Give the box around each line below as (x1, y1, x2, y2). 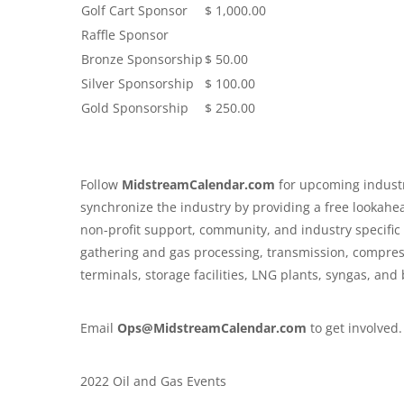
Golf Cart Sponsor (81, 2, 188, 20)
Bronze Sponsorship (81, 50, 203, 69)
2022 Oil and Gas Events (80, 372, 226, 390)
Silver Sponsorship (81, 75, 194, 93)
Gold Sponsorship (81, 99, 188, 117)
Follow (80, 176, 122, 194)
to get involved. (307, 319, 402, 337)
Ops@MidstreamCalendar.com (117, 319, 307, 337)
